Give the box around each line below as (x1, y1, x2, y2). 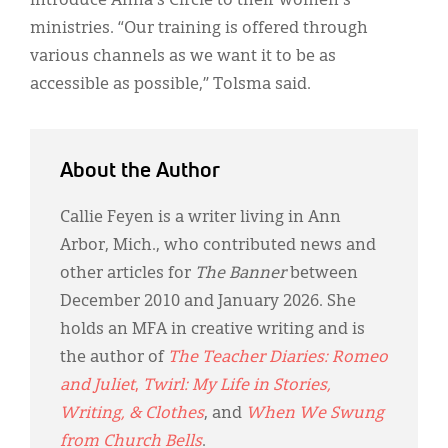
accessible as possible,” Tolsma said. (30, 76, 311, 93)
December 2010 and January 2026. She (60, 293, 356, 310)
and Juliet (60, 377, 135, 394)
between (286, 265, 358, 282)
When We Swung (246, 405, 384, 422)
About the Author (60, 160, 220, 182)
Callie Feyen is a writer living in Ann (60, 209, 341, 226)
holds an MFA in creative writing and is (60, 321, 365, 338)
